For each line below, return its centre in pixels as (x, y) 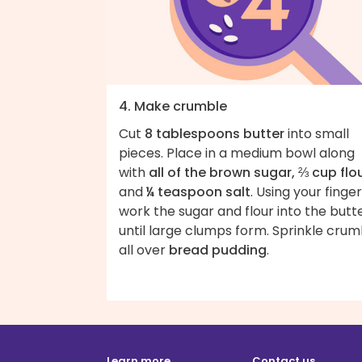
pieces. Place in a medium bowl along (237, 154)
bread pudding (218, 250)
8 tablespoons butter (215, 134)
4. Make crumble (173, 107)
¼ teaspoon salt (198, 192)
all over (144, 250)
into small (317, 134)
